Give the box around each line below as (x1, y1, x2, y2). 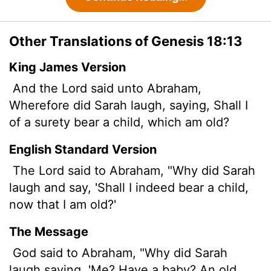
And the (9, 81, 62, 96)
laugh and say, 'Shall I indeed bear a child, (9, 180, 249, 195)
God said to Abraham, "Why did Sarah (9, 246, 227, 261)
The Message (9, 224, 88, 240)
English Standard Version (9, 142, 157, 157)
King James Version (9, 60, 126, 75)
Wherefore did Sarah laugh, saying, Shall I (9, 98, 248, 113)
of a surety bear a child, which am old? (9, 115, 229, 130)
